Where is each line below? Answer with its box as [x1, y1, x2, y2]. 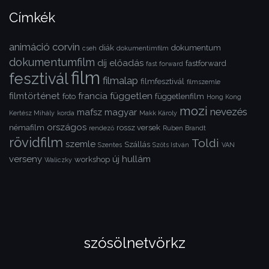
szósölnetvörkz [83, 234, 186, 252]
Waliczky [44, 156, 72, 164]
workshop [74, 155, 110, 165]
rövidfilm [9, 134, 63, 151]
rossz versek [116, 123, 160, 133]
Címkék [9, 10, 55, 26]
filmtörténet [9, 91, 60, 102]
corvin [52, 41, 80, 53]
